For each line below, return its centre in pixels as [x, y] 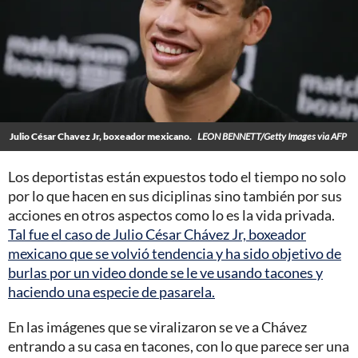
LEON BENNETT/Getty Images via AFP [272, 136]
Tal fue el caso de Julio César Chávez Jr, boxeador [157, 234]
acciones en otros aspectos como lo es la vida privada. [171, 215]
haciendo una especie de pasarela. [111, 291]
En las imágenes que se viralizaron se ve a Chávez [157, 326]
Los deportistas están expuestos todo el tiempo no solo [177, 176]
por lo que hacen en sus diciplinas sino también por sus [175, 195]
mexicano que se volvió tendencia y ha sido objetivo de [175, 253]
